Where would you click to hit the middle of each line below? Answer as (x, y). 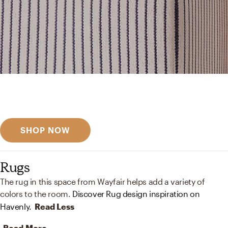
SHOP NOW (45, 130)
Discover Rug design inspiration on (136, 193)
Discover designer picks (114, 102)
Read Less (54, 206)
